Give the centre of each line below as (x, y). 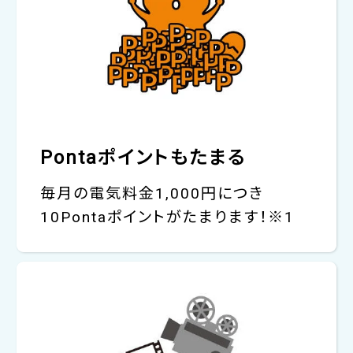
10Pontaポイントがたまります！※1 (167, 217)
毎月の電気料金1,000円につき (152, 193)
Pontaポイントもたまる (143, 157)
